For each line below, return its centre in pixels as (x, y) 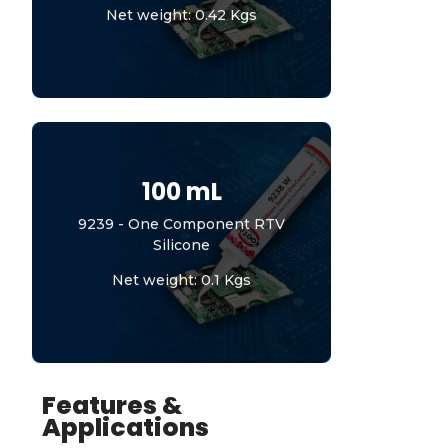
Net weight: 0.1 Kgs (181, 279)
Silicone (181, 244)
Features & (112, 405)
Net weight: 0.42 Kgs (181, 14)
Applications (125, 427)
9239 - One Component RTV (181, 223)
